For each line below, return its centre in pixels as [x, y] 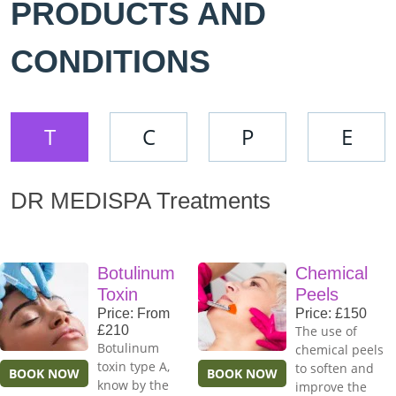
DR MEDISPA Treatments [141, 201]
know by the [133, 385]
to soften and [335, 369]
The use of [326, 331]
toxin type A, [133, 367]
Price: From [133, 314]
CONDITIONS [110, 62]
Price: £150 [331, 314]
